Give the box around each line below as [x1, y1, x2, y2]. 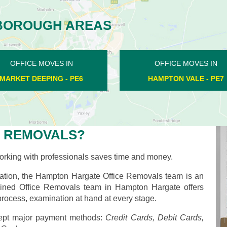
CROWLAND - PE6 [155, 74, 217, 83]
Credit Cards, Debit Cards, [105, 213, 204, 222]
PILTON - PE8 [18, 74, 64, 83]
